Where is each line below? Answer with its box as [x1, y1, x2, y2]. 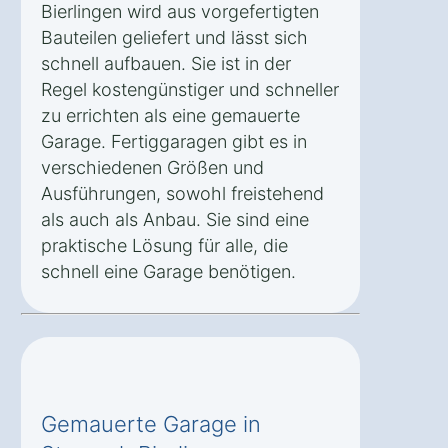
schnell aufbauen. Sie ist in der [41, 52, 291, 74]
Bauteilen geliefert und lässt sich [41, 26, 308, 48]
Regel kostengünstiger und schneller [41, 78, 339, 100]
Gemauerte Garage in [41, 410, 261, 437]
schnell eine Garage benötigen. [41, 260, 296, 282]
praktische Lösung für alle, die [41, 234, 288, 256]
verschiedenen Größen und [41, 156, 264, 178]
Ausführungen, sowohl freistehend [41, 182, 324, 204]
